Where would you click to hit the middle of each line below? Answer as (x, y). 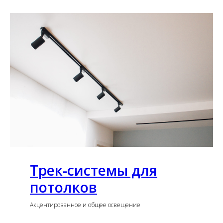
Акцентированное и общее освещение (85, 205)
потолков (63, 187)
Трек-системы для (94, 170)
